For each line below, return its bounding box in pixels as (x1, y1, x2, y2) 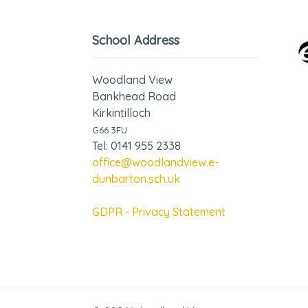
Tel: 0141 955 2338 (92, 139, 181, 153)
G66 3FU (92, 124, 128, 135)
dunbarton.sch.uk (92, 172, 181, 186)
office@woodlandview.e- (92, 155, 219, 169)
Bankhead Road (92, 89, 177, 103)
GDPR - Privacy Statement (92, 205, 226, 219)
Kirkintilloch (92, 106, 151, 120)
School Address (92, 32, 180, 48)
